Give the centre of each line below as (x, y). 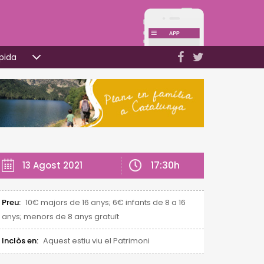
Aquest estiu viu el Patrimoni (96, 241)
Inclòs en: (20, 241)
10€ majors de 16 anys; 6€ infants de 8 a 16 (105, 202)
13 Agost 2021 (52, 165)
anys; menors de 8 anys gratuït (60, 217)
